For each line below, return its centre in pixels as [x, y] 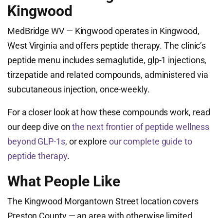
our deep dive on [40, 127]
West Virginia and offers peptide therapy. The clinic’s [107, 45]
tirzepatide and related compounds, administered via [108, 75]
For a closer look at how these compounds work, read [109, 112]
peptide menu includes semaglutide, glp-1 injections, [107, 60]
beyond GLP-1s [36, 141]
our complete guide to [150, 141]
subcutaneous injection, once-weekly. [79, 89]
